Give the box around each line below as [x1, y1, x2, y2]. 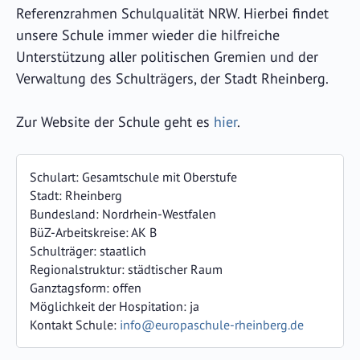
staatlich [100, 242, 146, 259]
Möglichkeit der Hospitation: [30, 297, 190, 314]
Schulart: [30, 168, 82, 185]
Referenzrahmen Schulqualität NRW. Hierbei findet [16, 3, 329, 22]
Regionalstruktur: [30, 260, 128, 277]
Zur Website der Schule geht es [16, 112, 214, 131]
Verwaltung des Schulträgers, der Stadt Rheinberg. [16, 68, 329, 88]
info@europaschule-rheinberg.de [120, 316, 304, 333]
